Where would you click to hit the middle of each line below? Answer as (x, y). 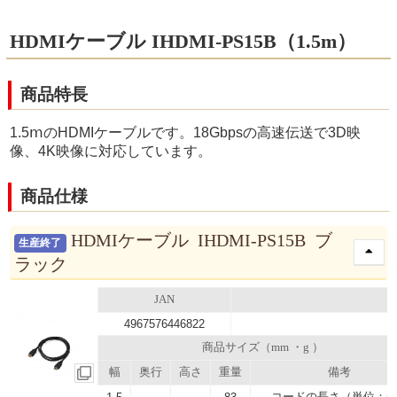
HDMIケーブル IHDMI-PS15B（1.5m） (183, 41)
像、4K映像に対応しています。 (111, 151)
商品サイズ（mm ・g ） (263, 348)
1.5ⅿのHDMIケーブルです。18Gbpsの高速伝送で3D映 (186, 132)
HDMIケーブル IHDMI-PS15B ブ (202, 241)
